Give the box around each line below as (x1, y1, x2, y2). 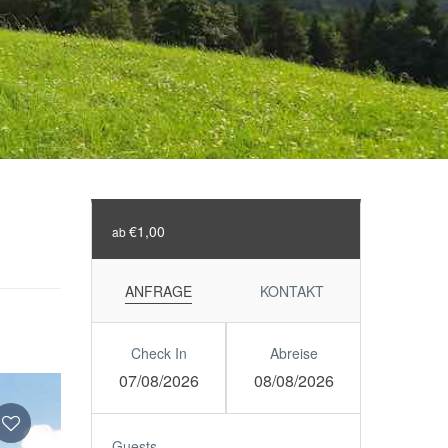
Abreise (269, 343, 318, 363)
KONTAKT (260, 281, 324, 301)
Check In (130, 343, 187, 363)
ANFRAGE (124, 281, 192, 301)
